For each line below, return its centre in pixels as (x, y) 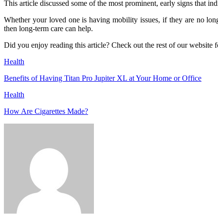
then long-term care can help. (48, 28)
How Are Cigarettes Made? (46, 111)
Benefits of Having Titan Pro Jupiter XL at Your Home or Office (103, 78)
